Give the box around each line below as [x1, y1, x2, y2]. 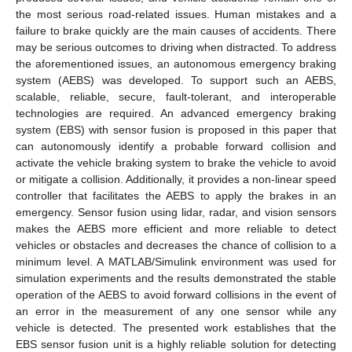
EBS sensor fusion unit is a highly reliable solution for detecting [16, 337, 336, 350]
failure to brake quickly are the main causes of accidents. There [16, 24, 336, 37]
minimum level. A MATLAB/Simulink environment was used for [16, 255, 336, 268]
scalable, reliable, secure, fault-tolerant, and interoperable [16, 90, 336, 103]
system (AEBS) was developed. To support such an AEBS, [16, 73, 336, 86]
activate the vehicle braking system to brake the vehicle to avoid [16, 156, 336, 169]
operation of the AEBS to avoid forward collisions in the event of [16, 288, 336, 301]
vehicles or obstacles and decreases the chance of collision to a [16, 238, 336, 251]
